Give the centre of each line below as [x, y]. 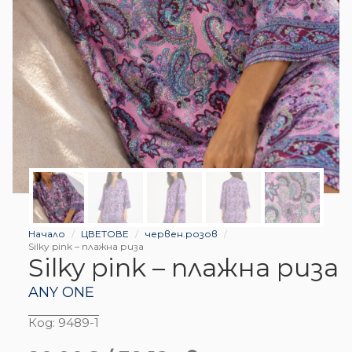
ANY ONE [61, 292]
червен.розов [181, 233]
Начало [47, 233]
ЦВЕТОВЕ [105, 233]
